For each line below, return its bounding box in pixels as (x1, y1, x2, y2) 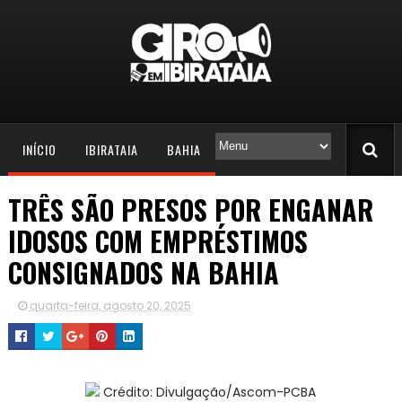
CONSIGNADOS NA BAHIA (7, 251, 279, 293)
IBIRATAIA (84, 139, 138, 159)
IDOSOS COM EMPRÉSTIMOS (7, 220, 308, 261)
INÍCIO (22, 139, 57, 159)
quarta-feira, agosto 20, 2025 (29, 297, 191, 313)
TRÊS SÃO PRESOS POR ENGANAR (7, 188, 373, 230)
